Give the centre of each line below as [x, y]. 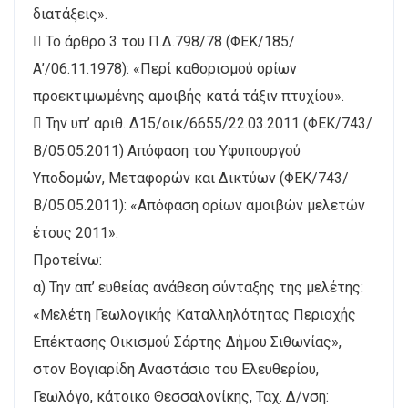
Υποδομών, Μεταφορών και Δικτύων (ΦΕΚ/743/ [191, 178]
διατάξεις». [70, 14]
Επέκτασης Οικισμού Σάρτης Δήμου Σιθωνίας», [187, 342]
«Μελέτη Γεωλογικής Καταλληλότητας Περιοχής [194, 314]
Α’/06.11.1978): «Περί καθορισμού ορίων [165, 68]
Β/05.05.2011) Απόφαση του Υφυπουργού [167, 150]
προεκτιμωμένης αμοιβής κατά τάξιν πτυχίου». [189, 96]
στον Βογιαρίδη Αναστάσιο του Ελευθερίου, [176, 369]
